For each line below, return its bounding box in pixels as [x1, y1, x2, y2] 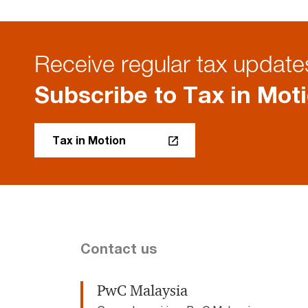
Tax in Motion [52, 133, 126, 147]
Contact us [80, 241, 157, 257]
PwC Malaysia [97, 281, 188, 301]
